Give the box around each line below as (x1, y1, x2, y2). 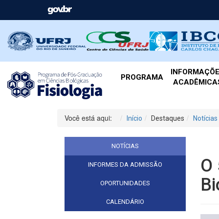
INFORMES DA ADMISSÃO (88, 161, 162, 169)
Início (127, 114, 142, 123)
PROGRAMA (120, 72, 163, 82)
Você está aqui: (65, 113, 116, 123)
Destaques (151, 114, 184, 123)
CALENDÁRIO (106, 198, 144, 206)
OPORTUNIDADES (100, 179, 150, 187)
